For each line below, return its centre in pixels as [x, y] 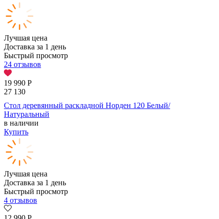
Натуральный [27, 114]
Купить [16, 132]
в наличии [21, 123]
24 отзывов [22, 65]
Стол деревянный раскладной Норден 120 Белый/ [87, 106]
